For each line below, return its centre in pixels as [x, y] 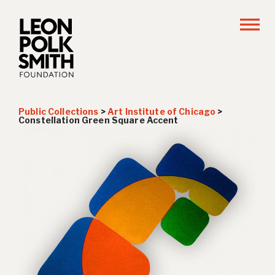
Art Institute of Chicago [161, 111]
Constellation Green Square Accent [99, 120]
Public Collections [59, 111]
